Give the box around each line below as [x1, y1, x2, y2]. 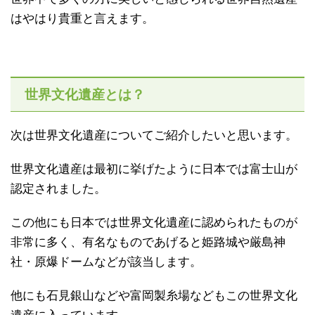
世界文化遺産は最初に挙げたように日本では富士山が [11, 162, 297, 176]
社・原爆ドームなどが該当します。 [11, 255, 202, 269]
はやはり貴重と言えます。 [11, 11, 154, 25]
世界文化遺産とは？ [25, 86, 145, 102]
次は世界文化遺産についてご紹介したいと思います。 [11, 128, 297, 142]
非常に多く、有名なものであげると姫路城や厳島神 [11, 235, 285, 249]
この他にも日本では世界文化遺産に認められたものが [11, 215, 297, 229]
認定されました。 [11, 181, 106, 195]
